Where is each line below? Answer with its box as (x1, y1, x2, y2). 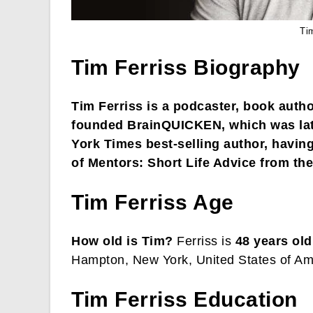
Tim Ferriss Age (71, 191, 234, 214)
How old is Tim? (71, 234, 173, 249)
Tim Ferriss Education (71, 288, 298, 312)
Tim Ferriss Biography (71, 56, 300, 80)
